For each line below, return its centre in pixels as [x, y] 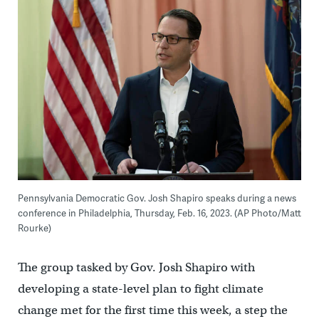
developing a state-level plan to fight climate [140, 288]
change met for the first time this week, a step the [152, 310]
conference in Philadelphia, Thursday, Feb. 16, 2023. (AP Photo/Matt [159, 213]
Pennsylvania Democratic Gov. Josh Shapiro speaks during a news [157, 198]
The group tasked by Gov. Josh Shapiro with [136, 267]
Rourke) [34, 228]
